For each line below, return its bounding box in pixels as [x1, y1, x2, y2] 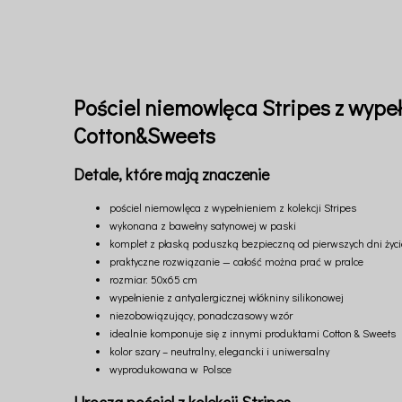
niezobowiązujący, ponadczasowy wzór [109, 308, 293, 323]
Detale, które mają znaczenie [74, 163, 269, 186]
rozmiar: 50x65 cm [109, 272, 197, 287]
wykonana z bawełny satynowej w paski [109, 218, 296, 233]
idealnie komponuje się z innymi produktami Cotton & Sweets [109, 326, 396, 341]
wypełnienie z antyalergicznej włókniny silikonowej [109, 290, 344, 305]
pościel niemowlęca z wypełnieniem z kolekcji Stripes [109, 200, 356, 215]
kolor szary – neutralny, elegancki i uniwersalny [109, 344, 329, 359]
